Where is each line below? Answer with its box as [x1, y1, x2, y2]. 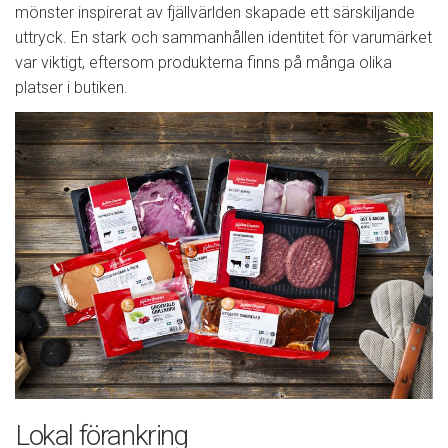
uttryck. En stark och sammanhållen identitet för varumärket [15, 27, 432, 47]
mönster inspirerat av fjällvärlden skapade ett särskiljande [15, 2, 415, 22]
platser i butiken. [15, 77, 128, 97]
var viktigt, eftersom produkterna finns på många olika [15, 52, 392, 72]
